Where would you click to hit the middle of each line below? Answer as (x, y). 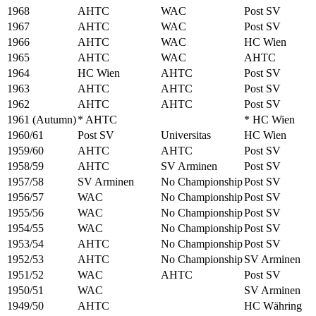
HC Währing (273, 306)
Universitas (186, 135)
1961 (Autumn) (42, 120)
